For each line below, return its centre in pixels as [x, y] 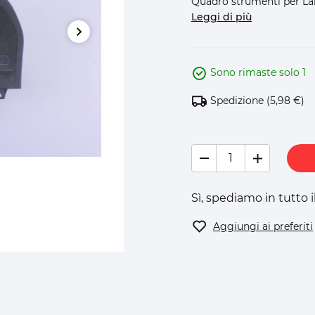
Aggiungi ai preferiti [263, 226]
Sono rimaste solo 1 [258, 73]
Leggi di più [221, 17]
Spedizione [237, 101]
